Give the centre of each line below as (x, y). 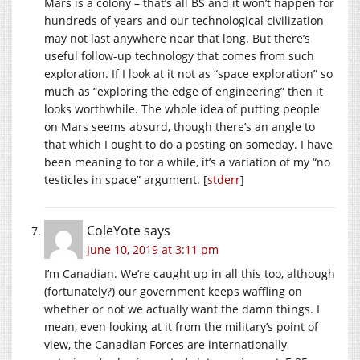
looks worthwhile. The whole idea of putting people (182, 109)
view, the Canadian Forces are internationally (166, 345)
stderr (224, 180)
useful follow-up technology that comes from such (179, 56)
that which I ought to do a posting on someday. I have (188, 145)
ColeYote (114, 231)
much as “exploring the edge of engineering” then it (184, 92)
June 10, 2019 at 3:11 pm (153, 250)
